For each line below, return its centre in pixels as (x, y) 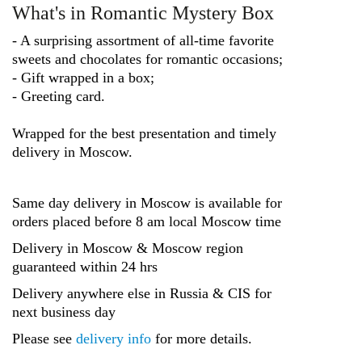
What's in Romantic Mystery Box (143, 13)
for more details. (202, 339)
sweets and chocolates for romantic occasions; (147, 59)
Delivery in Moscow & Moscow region (128, 248)
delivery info (114, 339)
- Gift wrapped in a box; (83, 78)
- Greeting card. (59, 97)
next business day (64, 312)
